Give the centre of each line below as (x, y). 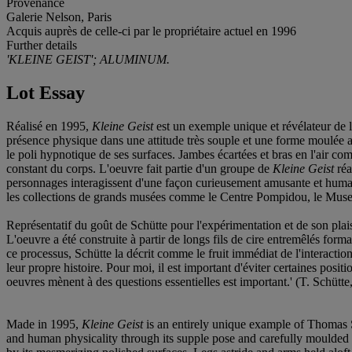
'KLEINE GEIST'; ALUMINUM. (88, 59)
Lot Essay (46, 92)
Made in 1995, (44, 324)
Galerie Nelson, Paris (59, 16)
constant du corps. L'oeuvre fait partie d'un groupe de (139, 168)
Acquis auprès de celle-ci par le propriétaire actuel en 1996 (151, 31)
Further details (42, 45)
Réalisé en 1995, (49, 126)
